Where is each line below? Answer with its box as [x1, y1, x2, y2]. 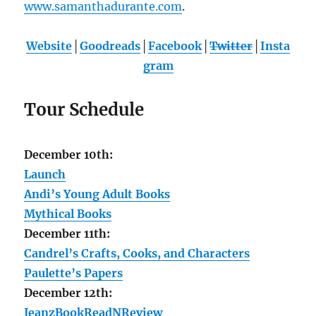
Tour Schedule [24, 98, 145, 121]
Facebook [148, 38, 202, 53]
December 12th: [24, 285, 113, 300]
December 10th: [24, 147, 114, 162]
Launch [24, 166, 66, 181]
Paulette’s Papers [24, 265, 123, 280]
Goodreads [80, 38, 140, 53]
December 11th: [24, 226, 111, 241]
